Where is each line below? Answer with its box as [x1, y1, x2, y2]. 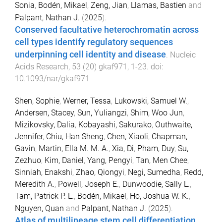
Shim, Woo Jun [130, 108, 183, 117]
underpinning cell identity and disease [15, 50, 166, 60]
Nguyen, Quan [15, 203, 64, 213]
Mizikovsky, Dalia [15, 119, 75, 129]
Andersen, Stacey [15, 108, 74, 117]
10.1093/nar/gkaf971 [15, 74, 90, 84]
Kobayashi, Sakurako [78, 119, 152, 129]
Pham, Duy [137, 143, 174, 153]
